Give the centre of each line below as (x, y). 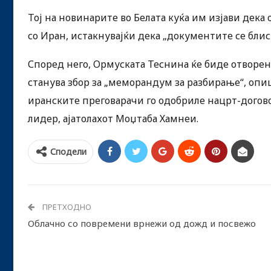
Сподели (68, 151)
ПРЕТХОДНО (66, 207)
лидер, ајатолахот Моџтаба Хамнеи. (113, 118)
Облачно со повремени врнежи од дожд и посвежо (142, 223)
